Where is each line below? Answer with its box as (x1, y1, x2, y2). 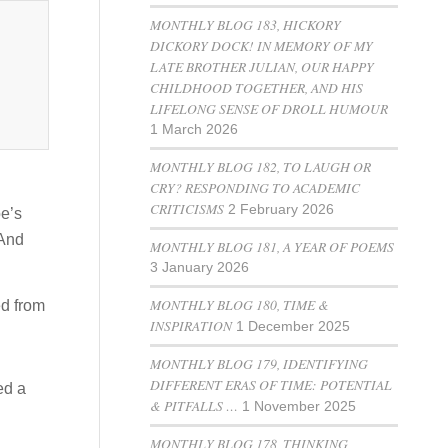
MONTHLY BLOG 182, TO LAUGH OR (150, 157, 372, 176)
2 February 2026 (228, 202, 335, 217)
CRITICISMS (150, 199, 225, 218)
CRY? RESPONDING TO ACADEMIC (150, 178, 361, 197)
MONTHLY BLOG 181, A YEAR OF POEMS (150, 237, 395, 256)
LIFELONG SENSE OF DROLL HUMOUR (150, 99, 389, 118)
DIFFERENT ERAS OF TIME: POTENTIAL (150, 375, 393, 394)
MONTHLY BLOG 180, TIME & (150, 295, 330, 314)
